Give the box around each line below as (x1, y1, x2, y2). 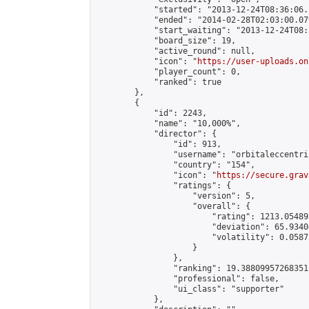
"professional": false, (96, 274, 279, 283)
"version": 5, (96, 191, 255, 201)
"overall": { (96, 201, 250, 211)
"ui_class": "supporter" (96, 284, 284, 294)
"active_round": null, (96, 46, 255, 56)
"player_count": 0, (96, 67, 241, 77)
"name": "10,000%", (96, 119, 241, 128)
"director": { (96, 129, 217, 139)
